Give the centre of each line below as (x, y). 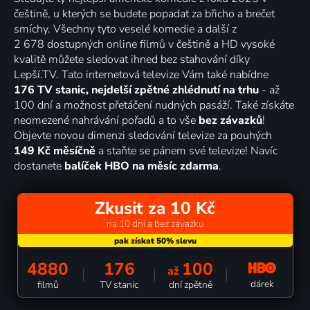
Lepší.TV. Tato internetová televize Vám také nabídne (141, 74)
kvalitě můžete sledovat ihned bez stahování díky (132, 59)
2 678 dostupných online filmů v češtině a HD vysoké (144, 44)
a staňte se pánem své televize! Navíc (186, 151)
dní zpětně (190, 284)
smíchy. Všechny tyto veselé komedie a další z (125, 29)
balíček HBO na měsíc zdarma (142, 166)
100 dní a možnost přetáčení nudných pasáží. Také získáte (154, 105)
